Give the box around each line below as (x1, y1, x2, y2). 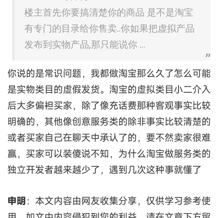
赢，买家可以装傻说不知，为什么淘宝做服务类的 (7, 147, 211, 160)
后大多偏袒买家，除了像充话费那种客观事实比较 (7, 99, 211, 111)
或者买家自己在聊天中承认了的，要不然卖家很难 (7, 131, 211, 144)
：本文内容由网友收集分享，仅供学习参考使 (26, 194, 211, 207)
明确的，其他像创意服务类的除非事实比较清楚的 (7, 115, 211, 127)
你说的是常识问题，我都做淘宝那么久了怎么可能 (7, 67, 211, 79)
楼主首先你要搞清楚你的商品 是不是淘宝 (24, 6, 193, 18)
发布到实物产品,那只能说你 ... (24, 38, 145, 50)
